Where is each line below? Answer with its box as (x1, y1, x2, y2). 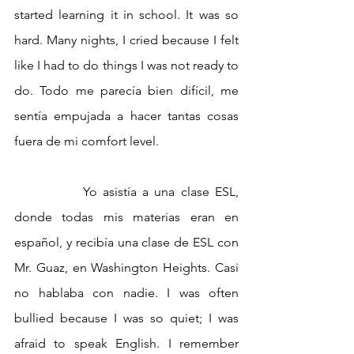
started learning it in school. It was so (14, 7, 239, 23)
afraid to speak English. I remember (14, 336, 239, 352)
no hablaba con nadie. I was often (14, 285, 239, 301)
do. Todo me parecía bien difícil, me (14, 83, 239, 99)
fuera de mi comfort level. (14, 134, 159, 149)
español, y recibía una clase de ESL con (14, 235, 239, 250)
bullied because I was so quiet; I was (14, 311, 239, 326)
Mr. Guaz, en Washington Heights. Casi (14, 260, 239, 276)
